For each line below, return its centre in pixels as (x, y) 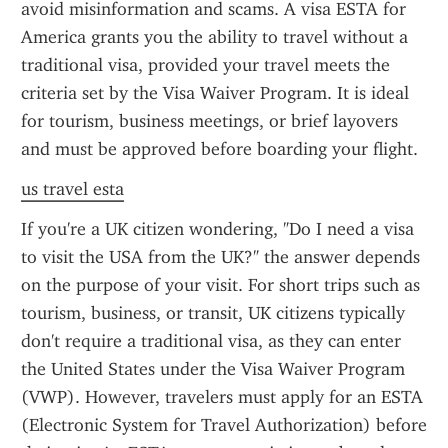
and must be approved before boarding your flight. (219, 149)
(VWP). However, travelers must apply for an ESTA (222, 397)
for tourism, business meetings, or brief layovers (209, 121)
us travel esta (72, 189)
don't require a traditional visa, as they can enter (211, 341)
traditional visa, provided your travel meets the (205, 65)
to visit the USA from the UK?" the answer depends (220, 257)
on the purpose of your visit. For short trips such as (220, 285)
